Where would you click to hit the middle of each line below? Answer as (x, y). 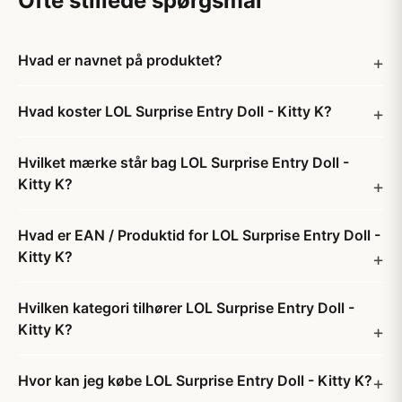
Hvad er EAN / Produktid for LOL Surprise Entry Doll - (199, 235)
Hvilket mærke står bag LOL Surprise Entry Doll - (184, 162)
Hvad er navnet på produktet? (120, 60)
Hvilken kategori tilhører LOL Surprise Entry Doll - (186, 308)
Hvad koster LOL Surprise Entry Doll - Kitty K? (175, 111)
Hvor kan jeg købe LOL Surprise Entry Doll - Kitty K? (195, 380)
